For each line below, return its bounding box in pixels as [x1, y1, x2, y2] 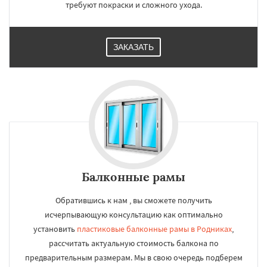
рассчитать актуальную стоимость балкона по [48, 238, 219, 249]
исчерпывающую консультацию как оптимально [44, 209, 223, 220]
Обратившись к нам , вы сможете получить [55, 195, 212, 206]
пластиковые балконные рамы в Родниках [77, 223, 232, 234]
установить [33, 223, 77, 234]
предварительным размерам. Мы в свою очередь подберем [24, 252, 243, 263]
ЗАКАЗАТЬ [113, 42, 154, 52]
